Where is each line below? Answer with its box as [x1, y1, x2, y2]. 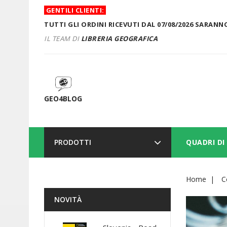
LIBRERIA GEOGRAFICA [81, 34, 158, 43]
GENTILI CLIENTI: [44, 6, 106, 15]
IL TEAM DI [44, 34, 81, 43]
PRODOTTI [54, 137, 91, 147]
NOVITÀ [54, 195, 82, 204]
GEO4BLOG [44, 94, 82, 103]
